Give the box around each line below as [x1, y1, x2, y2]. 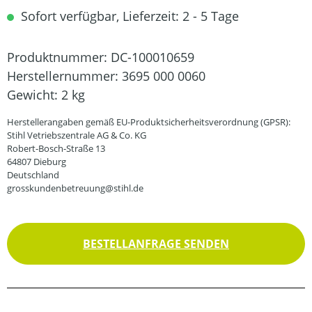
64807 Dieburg [7, 155, 66, 168]
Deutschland [7, 169, 59, 181]
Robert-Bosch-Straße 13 [7, 142, 105, 155]
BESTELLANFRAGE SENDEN [83, 236, 229, 251]
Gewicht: [7, 86, 61, 103]
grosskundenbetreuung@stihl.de [7, 182, 143, 194]
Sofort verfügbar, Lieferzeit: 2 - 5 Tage [17, 8, 239, 24]
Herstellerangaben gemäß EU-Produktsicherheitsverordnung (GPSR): [7, 116, 290, 128]
